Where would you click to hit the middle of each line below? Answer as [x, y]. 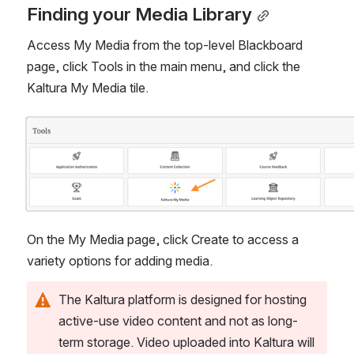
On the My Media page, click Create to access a [163, 239]
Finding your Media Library [139, 15]
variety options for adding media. [120, 260]
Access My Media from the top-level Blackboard [165, 45]
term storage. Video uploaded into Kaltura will [186, 342]
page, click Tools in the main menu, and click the [164, 67]
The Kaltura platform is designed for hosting [183, 299]
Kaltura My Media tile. [89, 88]
